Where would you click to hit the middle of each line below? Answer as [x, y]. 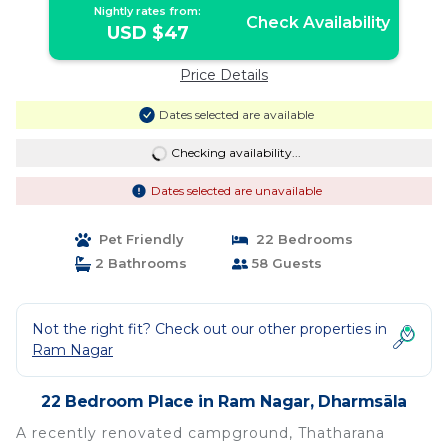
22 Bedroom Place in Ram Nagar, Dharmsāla [224, 401]
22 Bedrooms [300, 239]
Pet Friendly [137, 239]
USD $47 [147, 33]
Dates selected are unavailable [236, 190]
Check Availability [317, 22]
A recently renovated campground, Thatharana [200, 433]
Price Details [224, 75]
